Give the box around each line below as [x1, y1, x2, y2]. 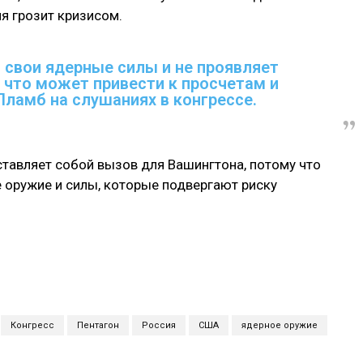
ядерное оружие [241, 320, 318, 331]
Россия [141, 320, 176, 331]
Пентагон [76, 320, 119, 331]
